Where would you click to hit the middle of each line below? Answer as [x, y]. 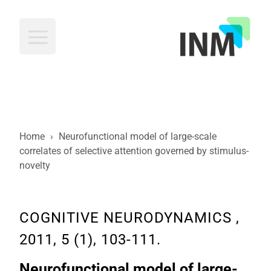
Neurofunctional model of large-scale [138, 136]
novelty [35, 165]
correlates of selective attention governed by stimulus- [134, 151]
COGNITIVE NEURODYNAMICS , [129, 218]
